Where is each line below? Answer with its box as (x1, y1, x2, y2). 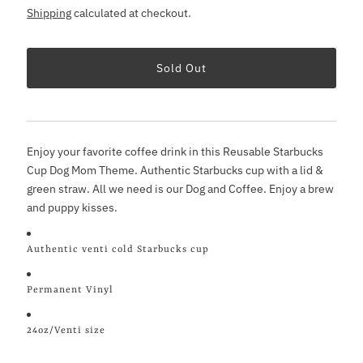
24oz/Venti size (27, 325, 106, 337)
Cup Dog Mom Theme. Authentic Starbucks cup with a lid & (27, 162, 324, 178)
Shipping (27, 5, 72, 21)
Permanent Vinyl (27, 284, 114, 297)
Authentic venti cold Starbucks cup (27, 244, 210, 256)
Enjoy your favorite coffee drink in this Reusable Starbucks (27, 143, 324, 160)
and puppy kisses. (27, 199, 118, 216)
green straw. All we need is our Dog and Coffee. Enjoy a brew (27, 181, 335, 197)
